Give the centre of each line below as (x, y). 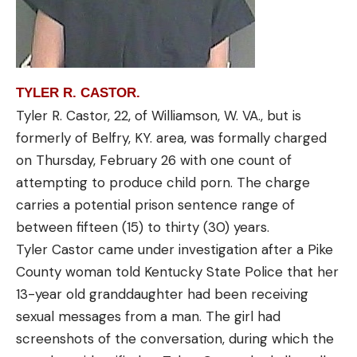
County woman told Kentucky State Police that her (177, 271)
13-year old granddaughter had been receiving (162, 294)
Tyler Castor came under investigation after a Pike (175, 249)
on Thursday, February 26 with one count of (154, 160)
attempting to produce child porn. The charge (163, 182)
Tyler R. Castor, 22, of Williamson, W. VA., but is (159, 115)
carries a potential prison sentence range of (155, 204)
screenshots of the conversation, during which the (175, 338)
